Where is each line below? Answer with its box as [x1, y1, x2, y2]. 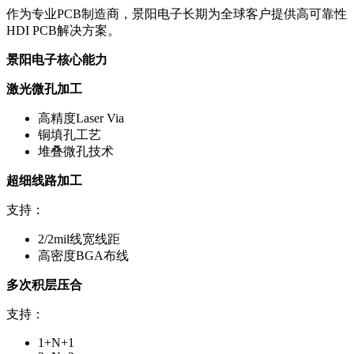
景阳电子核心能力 [6, 52, 107, 66]
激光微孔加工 [6, 81, 82, 96]
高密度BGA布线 [38, 248, 129, 262]
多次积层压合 [6, 277, 82, 292]
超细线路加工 [6, 173, 82, 187]
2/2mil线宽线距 [38, 232, 120, 246]
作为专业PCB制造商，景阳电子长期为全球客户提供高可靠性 [6, 6, 347, 21]
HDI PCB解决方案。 [6, 23, 120, 37]
